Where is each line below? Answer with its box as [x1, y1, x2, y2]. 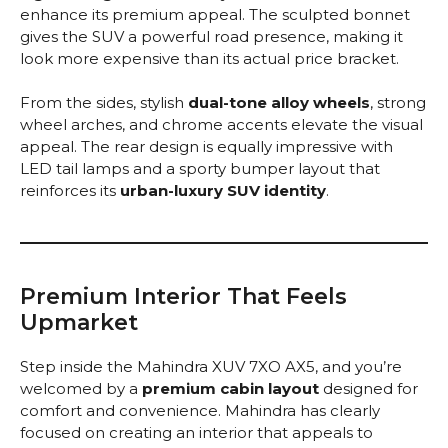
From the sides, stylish [20, 93, 188, 113]
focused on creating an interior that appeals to [20, 423, 373, 443]
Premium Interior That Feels [20, 283, 347, 311]
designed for [319, 379, 418, 399]
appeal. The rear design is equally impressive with [20, 137, 393, 157]
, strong [370, 93, 426, 113]
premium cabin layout [142, 379, 319, 399]
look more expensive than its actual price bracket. [20, 48, 399, 68]
